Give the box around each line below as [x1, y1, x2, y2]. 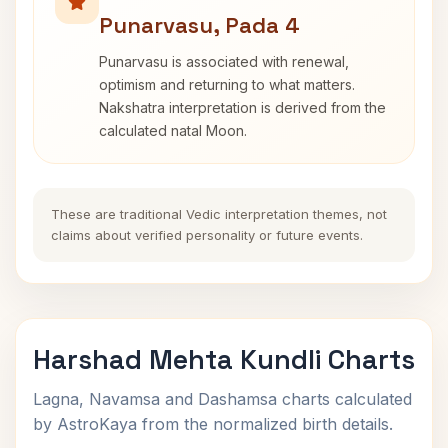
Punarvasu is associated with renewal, [99, 53, 349, 70]
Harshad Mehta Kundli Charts [33, 342, 415, 377]
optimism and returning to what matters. [99, 76, 355, 93]
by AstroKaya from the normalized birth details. [33, 414, 393, 434]
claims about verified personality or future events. [51, 227, 363, 243]
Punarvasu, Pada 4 [99, 11, 300, 39]
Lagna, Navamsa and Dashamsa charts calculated [33, 389, 412, 409]
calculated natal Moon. [99, 122, 247, 139]
